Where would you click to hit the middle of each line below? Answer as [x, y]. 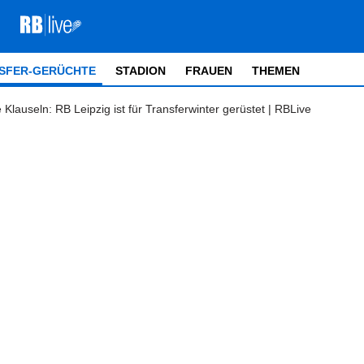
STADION [141, 71]
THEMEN [276, 71]
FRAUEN [209, 71]
